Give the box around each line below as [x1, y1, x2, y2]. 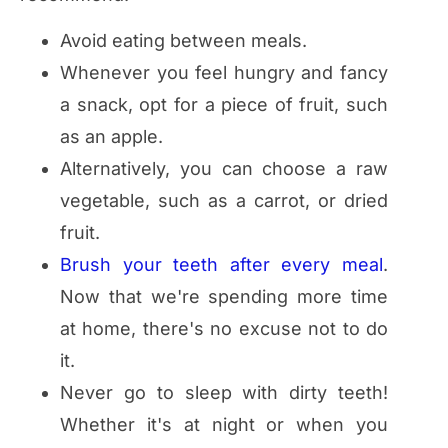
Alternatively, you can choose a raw [60, 157, 388, 179]
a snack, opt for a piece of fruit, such [60, 93, 388, 115]
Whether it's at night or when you [60, 413, 388, 435]
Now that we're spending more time [60, 285, 388, 307]
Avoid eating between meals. [60, 29, 307, 51]
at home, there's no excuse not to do [60, 317, 388, 339]
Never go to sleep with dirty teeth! [60, 381, 388, 403]
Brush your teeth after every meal [60, 253, 383, 275]
